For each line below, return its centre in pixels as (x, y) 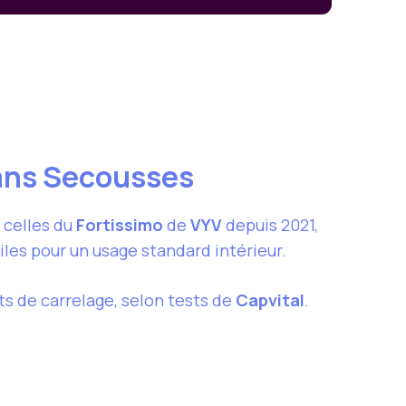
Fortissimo (120, 224)
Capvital (270, 300)
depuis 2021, (270, 224)
